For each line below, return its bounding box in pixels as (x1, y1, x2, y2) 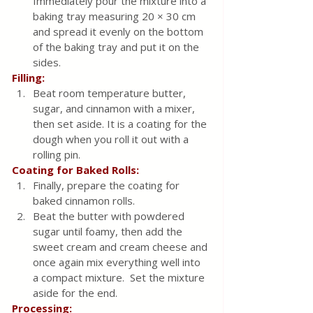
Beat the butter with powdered (33, 209, 187, 224)
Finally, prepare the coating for (33, 178, 182, 193)
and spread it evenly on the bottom (33, 24, 206, 39)
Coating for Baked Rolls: (12, 163, 139, 177)
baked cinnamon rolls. (33, 194, 135, 208)
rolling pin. (33, 147, 83, 162)
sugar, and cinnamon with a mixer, (33, 101, 198, 116)
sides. (33, 55, 61, 70)
